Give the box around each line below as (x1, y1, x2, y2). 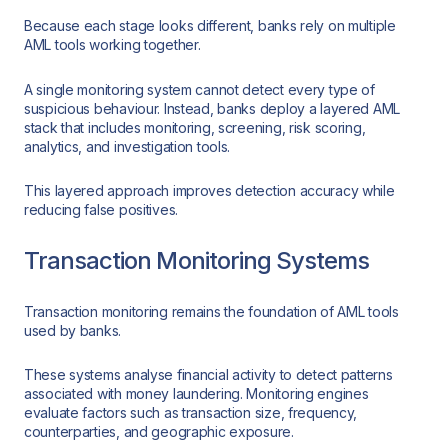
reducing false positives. (24, 201, 179, 219)
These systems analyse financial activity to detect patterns (24, 366, 393, 384)
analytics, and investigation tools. (24, 137, 231, 155)
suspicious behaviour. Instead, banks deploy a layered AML (24, 99, 401, 117)
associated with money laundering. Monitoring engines (24, 385, 369, 403)
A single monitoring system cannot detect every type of (24, 80, 375, 98)
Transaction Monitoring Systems (24, 245, 370, 275)
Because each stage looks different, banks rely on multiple (24, 17, 396, 35)
